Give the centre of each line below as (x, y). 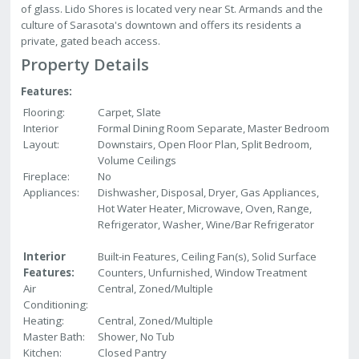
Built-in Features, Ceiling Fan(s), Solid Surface (208, 257)
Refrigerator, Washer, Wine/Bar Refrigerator (206, 225)
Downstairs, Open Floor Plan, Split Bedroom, (205, 145)
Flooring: (44, 113)
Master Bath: (54, 337)
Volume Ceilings (137, 161)
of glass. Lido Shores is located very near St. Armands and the (172, 9)
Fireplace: (47, 177)
